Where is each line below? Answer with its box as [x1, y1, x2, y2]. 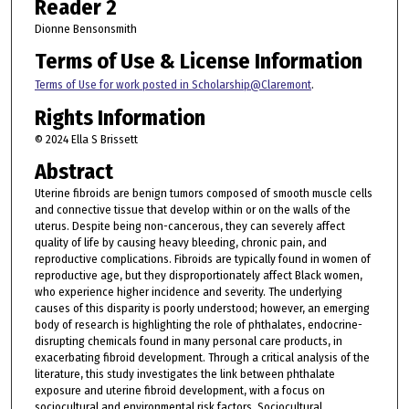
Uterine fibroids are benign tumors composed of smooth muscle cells [34, 186, 372, 201]
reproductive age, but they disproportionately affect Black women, [34, 268, 362, 283]
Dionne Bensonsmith [34, 22, 137, 37]
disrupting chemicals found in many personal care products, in [34, 334, 342, 349]
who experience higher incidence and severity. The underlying [34, 285, 342, 299]
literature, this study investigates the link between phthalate [34, 367, 335, 382]
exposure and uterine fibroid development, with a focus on [34, 383, 325, 398]
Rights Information [34, 105, 205, 131]
